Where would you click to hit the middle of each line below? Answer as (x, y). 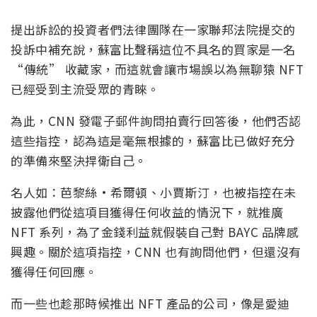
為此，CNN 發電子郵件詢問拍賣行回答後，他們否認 (156, 121)
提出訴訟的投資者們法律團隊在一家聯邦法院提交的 (153, 30)
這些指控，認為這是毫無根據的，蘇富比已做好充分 (153, 141)
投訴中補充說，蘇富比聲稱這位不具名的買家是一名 (153, 50)
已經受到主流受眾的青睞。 (85, 89)
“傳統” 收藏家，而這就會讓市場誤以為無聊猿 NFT (157, 69)
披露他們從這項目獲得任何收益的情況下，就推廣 (147, 212)
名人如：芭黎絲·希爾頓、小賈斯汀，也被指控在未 (154, 192)
